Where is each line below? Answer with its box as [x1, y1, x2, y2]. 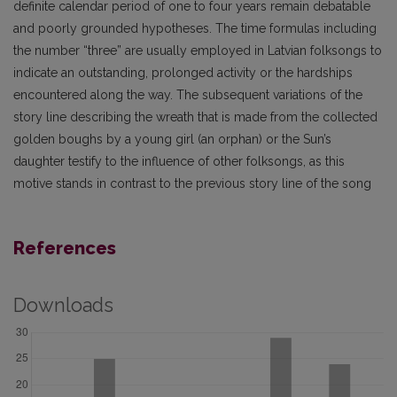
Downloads [13, 294, 113, 317]
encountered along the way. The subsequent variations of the [13, 88, 362, 103]
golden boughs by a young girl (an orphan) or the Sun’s [13, 132, 331, 147]
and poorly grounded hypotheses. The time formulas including [13, 21, 377, 36]
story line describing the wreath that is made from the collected [13, 110, 378, 125]
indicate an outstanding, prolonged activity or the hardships [13, 66, 353, 81]
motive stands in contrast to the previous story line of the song [13, 176, 371, 191]
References [13, 237, 116, 260]
